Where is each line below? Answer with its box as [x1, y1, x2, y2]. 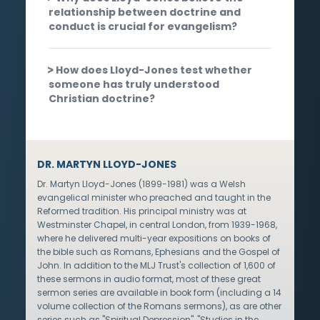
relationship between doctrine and [49, 4, 241, 19]
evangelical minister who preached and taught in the [37, 191, 271, 204]
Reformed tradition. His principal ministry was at [37, 204, 246, 217]
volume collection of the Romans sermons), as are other [37, 299, 281, 312]
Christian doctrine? [49, 91, 155, 106]
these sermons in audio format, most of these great [37, 272, 261, 285]
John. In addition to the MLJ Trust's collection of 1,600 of [37, 259, 276, 271]
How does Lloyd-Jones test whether [56, 62, 252, 77]
